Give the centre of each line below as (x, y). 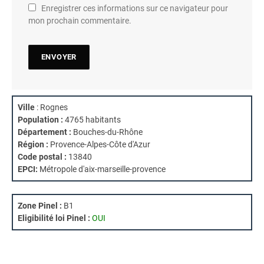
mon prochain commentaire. (80, 21)
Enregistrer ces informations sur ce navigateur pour (135, 9)
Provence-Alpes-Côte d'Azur (99, 145)
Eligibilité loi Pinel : (54, 218)
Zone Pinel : (40, 206)
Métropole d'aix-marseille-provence (103, 169)
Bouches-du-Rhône (107, 132)
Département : (44, 132)
